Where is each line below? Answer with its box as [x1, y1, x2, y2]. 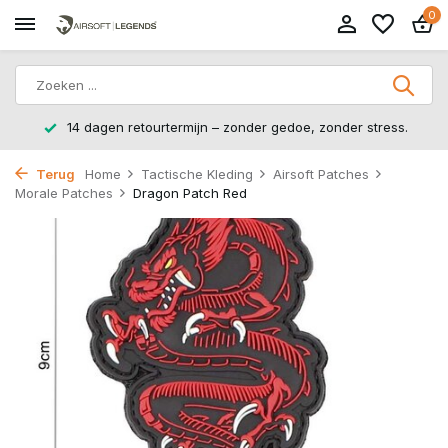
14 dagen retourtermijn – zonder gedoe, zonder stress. [63, 119, 408, 135]
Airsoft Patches [273, 166, 369, 182]
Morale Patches [15, 185, 113, 201]
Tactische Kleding [141, 166, 253, 182]
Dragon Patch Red [133, 185, 247, 201]
